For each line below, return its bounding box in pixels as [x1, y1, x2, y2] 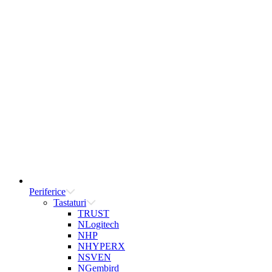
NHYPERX [78, 241, 125, 251]
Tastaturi [53, 197, 86, 208]
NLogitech [78, 219, 119, 229]
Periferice [29, 186, 66, 197]
